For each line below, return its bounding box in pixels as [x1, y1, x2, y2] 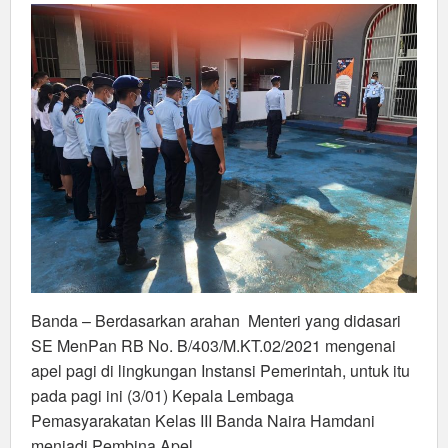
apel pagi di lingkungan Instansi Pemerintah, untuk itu [31, 359, 410, 383]
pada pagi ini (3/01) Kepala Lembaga [31, 384, 294, 408]
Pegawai [162, 40, 228, 65]
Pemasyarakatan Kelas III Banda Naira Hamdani [31, 409, 375, 433]
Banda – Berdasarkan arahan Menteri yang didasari [31, 309, 401, 333]
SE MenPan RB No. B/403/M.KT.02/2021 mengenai [31, 334, 396, 358]
